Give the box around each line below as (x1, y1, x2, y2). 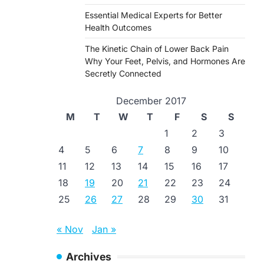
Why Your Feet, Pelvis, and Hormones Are (85, 56, 245, 66)
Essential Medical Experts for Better (85, 10, 222, 20)
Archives (66, 250, 111, 263)
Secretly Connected (85, 68, 161, 78)
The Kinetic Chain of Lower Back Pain (85, 44, 229, 54)
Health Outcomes (85, 22, 151, 32)
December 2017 (115, 95, 186, 107)
